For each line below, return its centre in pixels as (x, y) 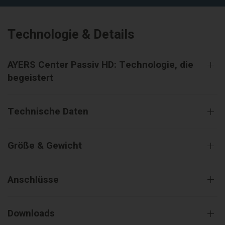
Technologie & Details (71, 35)
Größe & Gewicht (45, 145)
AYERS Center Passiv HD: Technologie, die (100, 65)
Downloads (31, 214)
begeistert (30, 78)
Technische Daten (48, 112)
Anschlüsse (33, 180)
